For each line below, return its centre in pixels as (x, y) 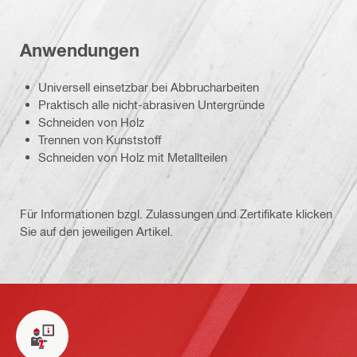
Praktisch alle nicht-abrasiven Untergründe (151, 105)
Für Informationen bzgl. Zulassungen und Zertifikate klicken (176, 214)
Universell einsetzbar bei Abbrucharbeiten (149, 87)
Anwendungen (80, 50)
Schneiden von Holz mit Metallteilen (133, 157)
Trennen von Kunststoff (100, 140)
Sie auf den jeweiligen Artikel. (96, 231)
